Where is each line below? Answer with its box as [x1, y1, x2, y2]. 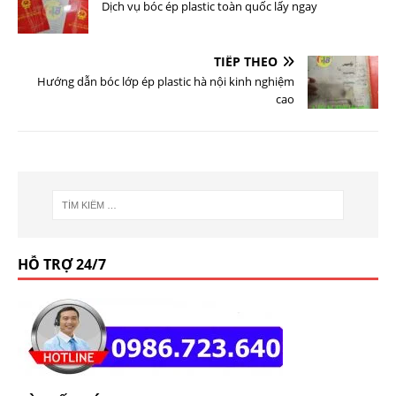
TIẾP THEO [214, 53, 278, 71]
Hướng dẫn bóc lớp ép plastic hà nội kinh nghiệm [37, 73, 294, 90]
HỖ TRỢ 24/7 [18, 255, 106, 275]
